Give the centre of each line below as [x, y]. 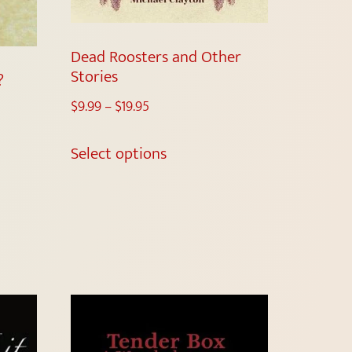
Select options [119, 153]
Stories [95, 77]
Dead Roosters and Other [156, 57]
